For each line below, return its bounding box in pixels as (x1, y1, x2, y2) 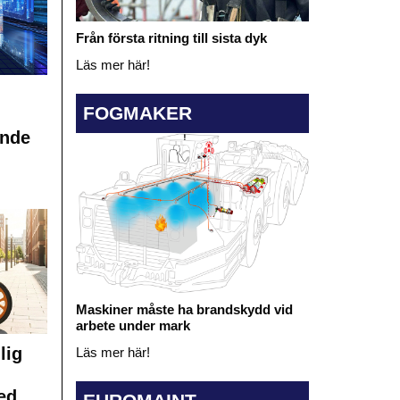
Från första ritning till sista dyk (75, 29, 267, 46)
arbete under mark (75, 317, 190, 333)
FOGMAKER (82, 103, 192, 124)
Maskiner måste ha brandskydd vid (75, 301, 293, 317)
